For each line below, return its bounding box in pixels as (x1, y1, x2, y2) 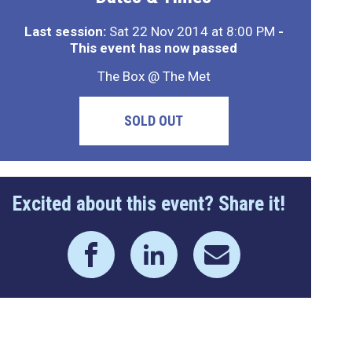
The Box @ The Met (97, 68, 211, 84)
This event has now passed (70, 40, 238, 56)
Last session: (24, 24, 106, 39)
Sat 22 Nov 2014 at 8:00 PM (105, 24, 278, 39)
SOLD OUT (124, 112, 184, 129)
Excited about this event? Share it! (12, 192, 285, 215)
